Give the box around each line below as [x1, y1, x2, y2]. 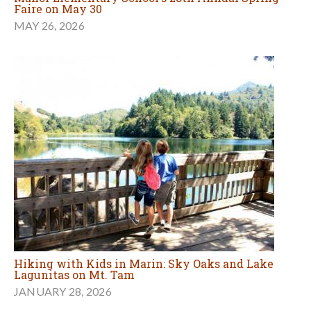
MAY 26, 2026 [14, 19, 85, 33]
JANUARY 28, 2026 [14, 285, 112, 299]
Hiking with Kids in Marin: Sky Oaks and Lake [14, 256, 274, 271]
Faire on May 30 [14, 1, 102, 17]
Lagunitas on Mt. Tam [14, 267, 135, 283]
